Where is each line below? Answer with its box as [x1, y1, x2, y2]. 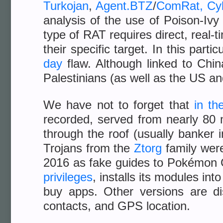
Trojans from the [43, 141, 134, 155]
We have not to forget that [43, 98, 194, 111]
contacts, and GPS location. [43, 199, 190, 213]
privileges [43, 170, 93, 184]
